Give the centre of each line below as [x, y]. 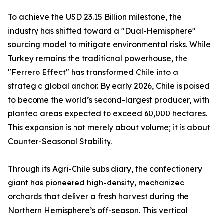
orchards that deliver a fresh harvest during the [98, 197]
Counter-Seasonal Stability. [60, 141]
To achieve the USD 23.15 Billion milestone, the [95, 17]
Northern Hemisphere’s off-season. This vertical [98, 210]
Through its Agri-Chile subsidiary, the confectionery [105, 169]
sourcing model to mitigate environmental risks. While [109, 45]
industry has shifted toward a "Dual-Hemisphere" [102, 31]
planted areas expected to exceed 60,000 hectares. [108, 114]
